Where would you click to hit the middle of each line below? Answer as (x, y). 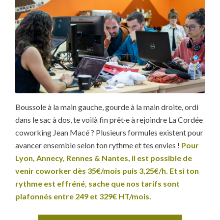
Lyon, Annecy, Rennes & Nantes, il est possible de (104, 158)
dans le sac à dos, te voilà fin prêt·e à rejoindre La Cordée (109, 120)
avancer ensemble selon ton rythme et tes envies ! (98, 145)
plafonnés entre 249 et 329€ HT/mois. (83, 196)
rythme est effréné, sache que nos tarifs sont (98, 184)
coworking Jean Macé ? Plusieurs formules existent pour (110, 133)
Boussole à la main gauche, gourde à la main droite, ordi (107, 107)
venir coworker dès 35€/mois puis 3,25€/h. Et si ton (107, 171)
